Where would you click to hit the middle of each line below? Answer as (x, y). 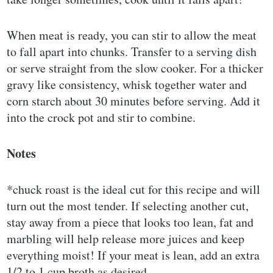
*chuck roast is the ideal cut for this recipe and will (134, 189)
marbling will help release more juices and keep (126, 238)
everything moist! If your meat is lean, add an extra (133, 255)
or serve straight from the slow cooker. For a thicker (135, 68)
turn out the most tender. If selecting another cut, (128, 205)
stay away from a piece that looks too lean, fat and (130, 222)
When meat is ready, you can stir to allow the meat (132, 35)
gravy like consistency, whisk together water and (127, 84)
